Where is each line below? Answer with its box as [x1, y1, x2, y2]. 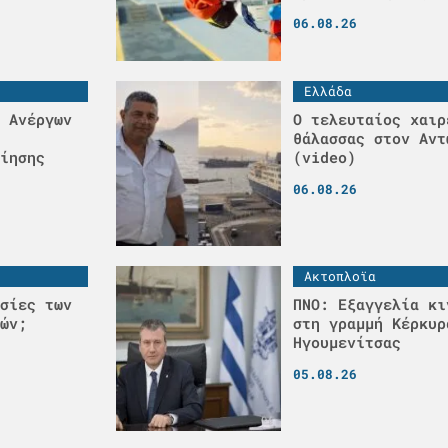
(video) [293, 147, 356, 168]
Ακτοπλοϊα [304, 267, 376, 286]
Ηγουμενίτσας [293, 332, 401, 353]
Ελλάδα [304, 82, 352, 101]
